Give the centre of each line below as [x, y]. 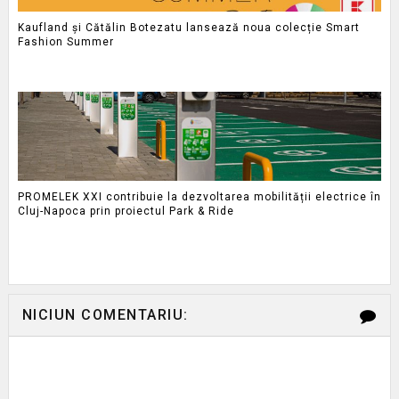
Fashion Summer [65, 41]
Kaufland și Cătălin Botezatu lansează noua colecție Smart [188, 27]
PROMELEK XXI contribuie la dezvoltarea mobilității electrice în [199, 196]
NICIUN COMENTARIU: [105, 315]
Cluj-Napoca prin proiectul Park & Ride [126, 211]
